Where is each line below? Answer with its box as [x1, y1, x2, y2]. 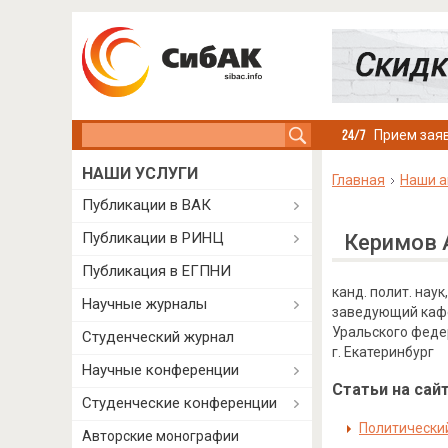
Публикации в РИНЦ [82, 229, 224, 247]
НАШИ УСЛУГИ [82, 164, 198, 183]
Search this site [82, 125, 185, 141]
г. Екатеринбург [331, 344, 434, 360]
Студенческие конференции [82, 394, 277, 412]
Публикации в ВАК [82, 196, 211, 214]
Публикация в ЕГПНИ [82, 262, 231, 280]
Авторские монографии [82, 428, 239, 444]
